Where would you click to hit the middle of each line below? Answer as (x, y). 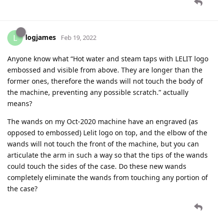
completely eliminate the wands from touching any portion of (108, 177)
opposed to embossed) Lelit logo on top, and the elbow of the (107, 132)
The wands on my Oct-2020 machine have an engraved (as (103, 121)
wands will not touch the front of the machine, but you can (103, 144)
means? (20, 103)
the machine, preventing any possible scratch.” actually (98, 92)
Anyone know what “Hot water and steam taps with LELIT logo (108, 58)
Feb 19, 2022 (79, 37)
